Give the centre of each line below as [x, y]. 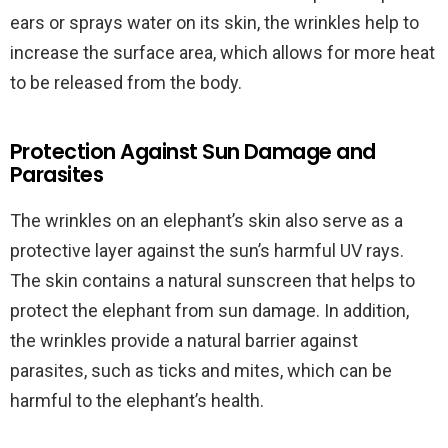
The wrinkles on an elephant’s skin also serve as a [206, 220]
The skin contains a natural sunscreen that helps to [212, 280]
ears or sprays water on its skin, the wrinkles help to [214, 22]
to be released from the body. [126, 82]
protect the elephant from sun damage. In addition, [209, 310]
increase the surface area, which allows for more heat [222, 52]
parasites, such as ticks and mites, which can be [201, 370]
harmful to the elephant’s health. [137, 400]
